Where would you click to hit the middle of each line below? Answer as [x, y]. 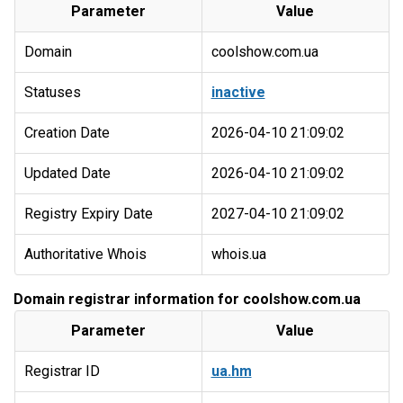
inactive [238, 92]
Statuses [52, 92]
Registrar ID [62, 371]
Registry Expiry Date [88, 214]
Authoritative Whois [85, 254]
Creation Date [67, 133]
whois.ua [238, 254]
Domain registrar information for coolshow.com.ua [187, 299]
